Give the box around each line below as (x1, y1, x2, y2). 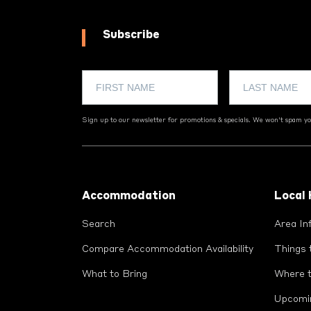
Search (82, 219, 115, 229)
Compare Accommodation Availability (82, 244, 253, 254)
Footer (81, 151, 121, 163)
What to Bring (82, 269, 147, 279)
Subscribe (103, 29, 160, 41)
